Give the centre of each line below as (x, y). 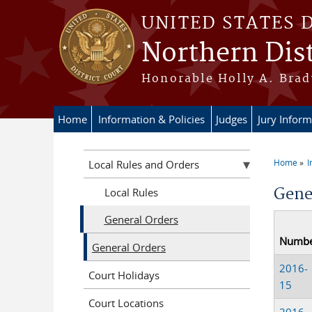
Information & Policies (151, 119)
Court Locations (126, 303)
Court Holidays (124, 275)
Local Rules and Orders (144, 164)
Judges (232, 119)
